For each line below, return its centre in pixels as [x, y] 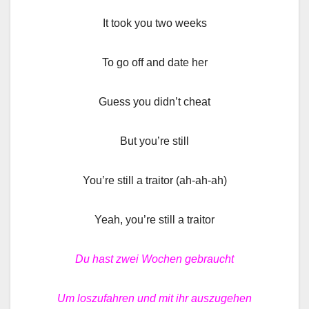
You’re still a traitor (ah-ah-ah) [154, 180]
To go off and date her [154, 62]
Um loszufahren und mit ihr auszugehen [154, 298]
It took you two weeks [154, 23]
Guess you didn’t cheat [154, 101]
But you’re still [154, 141]
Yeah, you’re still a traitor [154, 219]
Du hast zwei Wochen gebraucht [154, 259]
